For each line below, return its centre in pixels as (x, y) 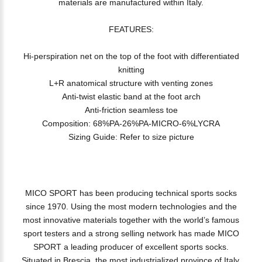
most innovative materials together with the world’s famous (131, 220)
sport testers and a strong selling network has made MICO (131, 233)
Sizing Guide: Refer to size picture (131, 137)
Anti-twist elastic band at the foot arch (131, 96)
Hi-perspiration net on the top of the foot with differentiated (131, 56)
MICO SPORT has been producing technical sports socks (131, 193)
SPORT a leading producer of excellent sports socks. (131, 247)
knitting (131, 70)
